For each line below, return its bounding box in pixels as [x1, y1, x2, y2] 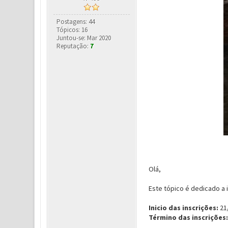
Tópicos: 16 [56, 25, 88, 34]
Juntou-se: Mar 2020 [56, 34, 111, 42]
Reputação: [56, 42, 91, 50]
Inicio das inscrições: [148, 203, 218, 212]
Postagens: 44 [56, 17, 95, 26]
